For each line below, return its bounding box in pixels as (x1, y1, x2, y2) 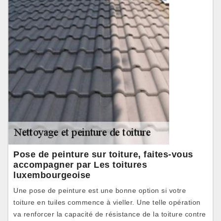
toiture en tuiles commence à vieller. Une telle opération (13, 198, 201, 206)
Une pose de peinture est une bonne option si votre (13, 186, 186, 194)
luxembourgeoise (13, 170, 91, 180)
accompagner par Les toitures (13, 160, 147, 170)
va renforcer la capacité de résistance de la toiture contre (13, 210, 206, 218)
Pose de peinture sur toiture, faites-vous (13, 149, 193, 159)
